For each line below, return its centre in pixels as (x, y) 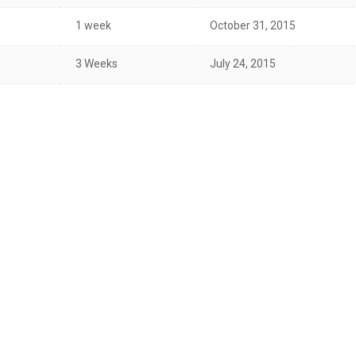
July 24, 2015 (243, 64)
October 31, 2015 (253, 25)
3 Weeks (97, 64)
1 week (93, 25)
